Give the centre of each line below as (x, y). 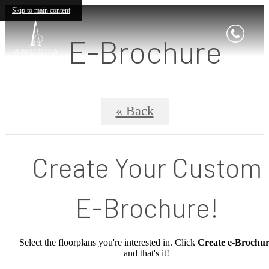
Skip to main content (41, 10)
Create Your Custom (147, 167)
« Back (134, 111)
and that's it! (147, 253)
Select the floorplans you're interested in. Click (108, 242)
